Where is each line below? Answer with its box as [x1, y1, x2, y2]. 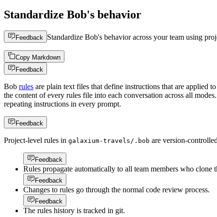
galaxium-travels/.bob [68, 137, 150, 145]
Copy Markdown [15, 54, 61, 62]
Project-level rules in [4, 136, 68, 145]
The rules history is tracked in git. [23, 206, 125, 215]
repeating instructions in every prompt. [4, 100, 121, 108]
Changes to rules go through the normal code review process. [23, 186, 210, 194]
